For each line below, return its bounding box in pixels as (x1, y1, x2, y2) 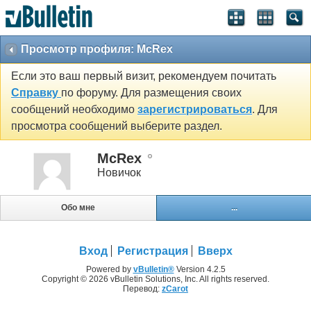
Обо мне (61, 203, 96, 213)
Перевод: (123, 284, 162, 294)
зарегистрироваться (137, 103, 252, 116)
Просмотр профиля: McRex (21, 43, 173, 55)
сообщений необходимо (11, 103, 137, 116)
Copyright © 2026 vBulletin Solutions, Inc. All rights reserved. (42, 274, 269, 285)
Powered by (85, 264, 133, 275)
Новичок (97, 166, 141, 178)
